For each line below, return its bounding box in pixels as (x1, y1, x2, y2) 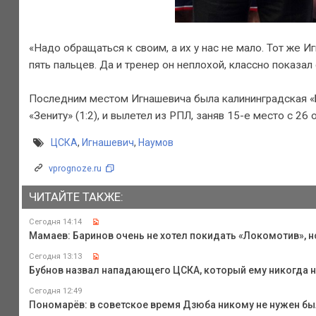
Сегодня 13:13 (28, 251, 82, 261)
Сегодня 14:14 (28, 217, 82, 226)
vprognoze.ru (48, 163, 102, 174)
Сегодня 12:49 (28, 286, 82, 296)
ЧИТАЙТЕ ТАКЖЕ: (28, 190, 123, 205)
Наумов (138, 137, 174, 149)
